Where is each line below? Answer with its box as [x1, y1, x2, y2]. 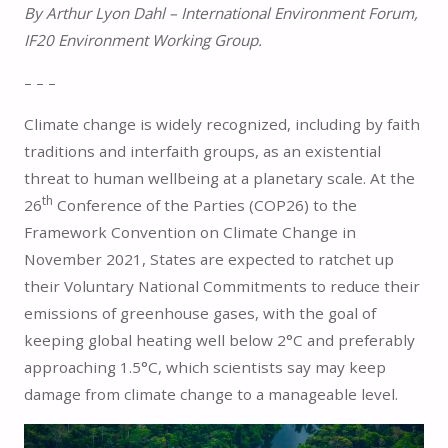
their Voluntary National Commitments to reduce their [23, 276, 420, 297]
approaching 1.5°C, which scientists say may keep [23, 357, 386, 378]
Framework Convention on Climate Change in [23, 222, 356, 243]
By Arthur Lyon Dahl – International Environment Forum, [23, 2, 418, 23]
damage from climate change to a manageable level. [23, 384, 398, 405]
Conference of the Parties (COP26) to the [52, 195, 357, 216]
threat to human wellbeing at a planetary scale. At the [23, 168, 415, 189]
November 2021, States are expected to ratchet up [23, 249, 394, 270]
